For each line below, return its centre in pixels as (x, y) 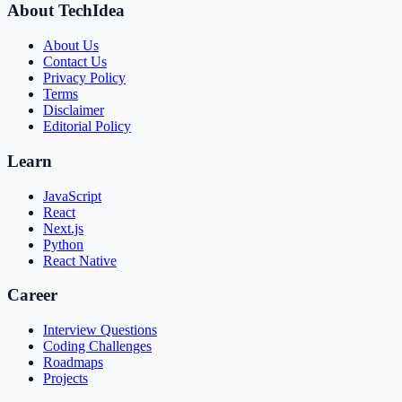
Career (32, 295)
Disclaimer (74, 110)
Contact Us (75, 62)
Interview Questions (100, 330)
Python (63, 244)
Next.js (63, 228)
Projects (66, 379)
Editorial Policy (87, 127)
